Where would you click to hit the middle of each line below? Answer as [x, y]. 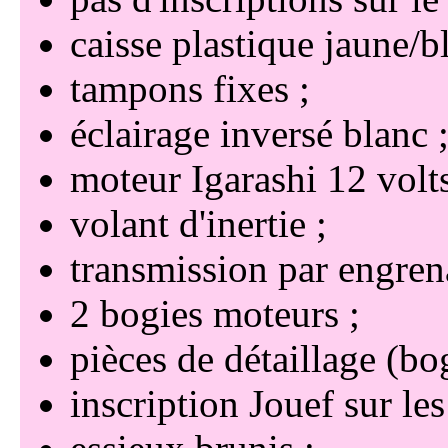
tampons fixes [179, 88]
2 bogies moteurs [204, 313]
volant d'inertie [187, 223]
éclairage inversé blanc [248, 133]
